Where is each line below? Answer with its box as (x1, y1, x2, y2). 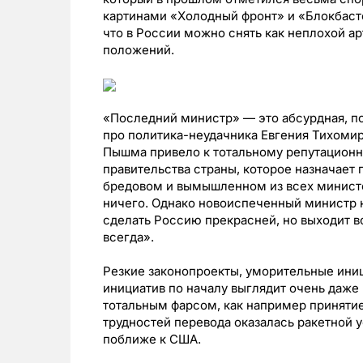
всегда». (103, 228, 154, 245)
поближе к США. (103, 331, 201, 347)
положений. (103, 41, 174, 58)
